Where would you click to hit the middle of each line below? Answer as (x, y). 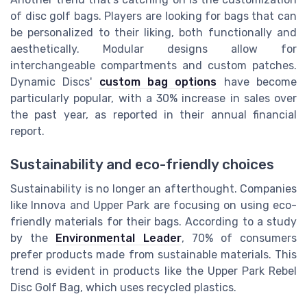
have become (257, 82)
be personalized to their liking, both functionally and (153, 32)
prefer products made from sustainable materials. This (153, 255)
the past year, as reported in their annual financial (153, 114)
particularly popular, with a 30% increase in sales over (153, 98)
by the (33, 238)
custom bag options (158, 82)
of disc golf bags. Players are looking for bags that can (153, 16)
